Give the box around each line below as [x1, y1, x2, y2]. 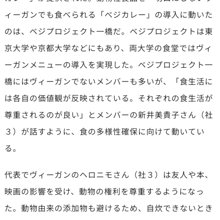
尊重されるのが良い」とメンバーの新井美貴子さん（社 [4, 108, 213, 120]
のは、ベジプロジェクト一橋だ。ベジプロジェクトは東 [4, 25, 213, 37]
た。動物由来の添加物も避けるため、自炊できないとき [4, 201, 213, 214]
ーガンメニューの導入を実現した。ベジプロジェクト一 [4, 58, 213, 70]
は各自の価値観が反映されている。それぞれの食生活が [4, 91, 213, 104]
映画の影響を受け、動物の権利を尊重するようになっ [4, 185, 204, 197]
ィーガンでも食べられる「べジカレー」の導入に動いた [4, 8, 213, 20]
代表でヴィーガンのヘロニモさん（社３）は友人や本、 [4, 168, 213, 180]
